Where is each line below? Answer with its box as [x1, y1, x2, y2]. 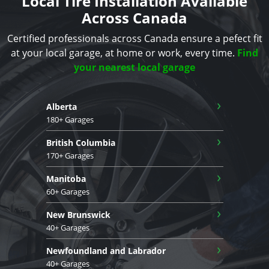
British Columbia [46, 137, 115, 149]
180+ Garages [46, 114, 94, 125]
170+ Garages [46, 150, 94, 162]
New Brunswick [46, 209, 110, 221]
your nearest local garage [74, 61, 195, 74]
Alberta [46, 101, 77, 113]
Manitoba [46, 173, 86, 185]
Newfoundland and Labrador [46, 245, 166, 257]
